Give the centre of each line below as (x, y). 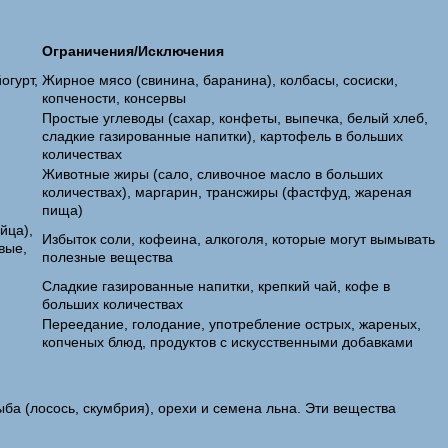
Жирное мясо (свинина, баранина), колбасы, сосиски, (220, 80)
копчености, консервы (114, 98)
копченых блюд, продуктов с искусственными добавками (227, 342)
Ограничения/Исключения (133, 51)
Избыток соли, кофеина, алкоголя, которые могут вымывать (238, 239)
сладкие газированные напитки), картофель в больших (222, 136)
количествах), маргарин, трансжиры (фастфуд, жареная (227, 192)
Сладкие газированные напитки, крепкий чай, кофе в (216, 286)
